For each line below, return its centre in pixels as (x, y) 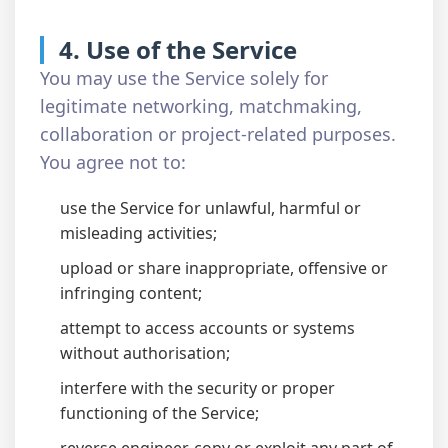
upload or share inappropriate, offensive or (224, 268)
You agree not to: (113, 162)
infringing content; (131, 293)
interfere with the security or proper (197, 388)
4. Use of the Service (178, 49)
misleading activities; (138, 233)
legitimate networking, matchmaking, (201, 106)
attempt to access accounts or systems (207, 328)
